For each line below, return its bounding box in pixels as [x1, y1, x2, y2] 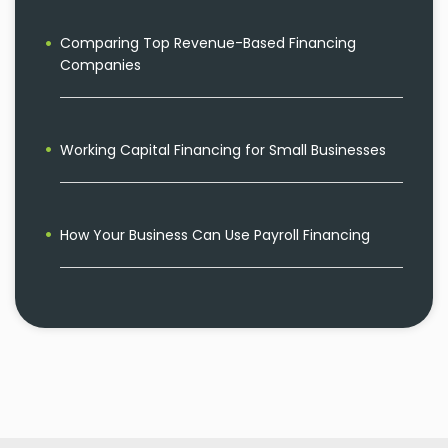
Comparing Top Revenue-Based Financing [60, 33, 356, 54]
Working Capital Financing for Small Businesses [60, 140, 386, 161]
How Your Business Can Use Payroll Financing [60, 225, 370, 246]
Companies [60, 55, 141, 76]
